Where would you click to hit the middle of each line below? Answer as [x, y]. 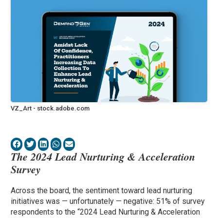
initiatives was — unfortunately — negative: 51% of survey [108, 201]
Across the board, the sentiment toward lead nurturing [102, 191]
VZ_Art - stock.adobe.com [50, 109]
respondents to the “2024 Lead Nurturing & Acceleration [106, 212]
